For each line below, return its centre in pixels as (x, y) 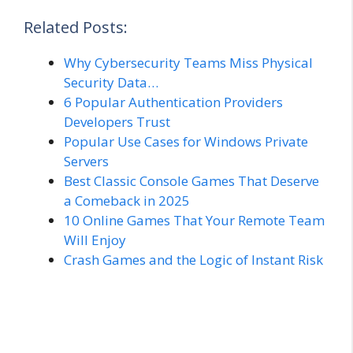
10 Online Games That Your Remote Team (194, 220)
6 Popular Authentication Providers (173, 102)
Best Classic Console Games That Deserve (191, 180)
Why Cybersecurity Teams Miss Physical (188, 62)
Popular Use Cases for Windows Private (186, 141)
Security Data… (111, 82)
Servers (86, 161)
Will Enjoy (95, 240)
